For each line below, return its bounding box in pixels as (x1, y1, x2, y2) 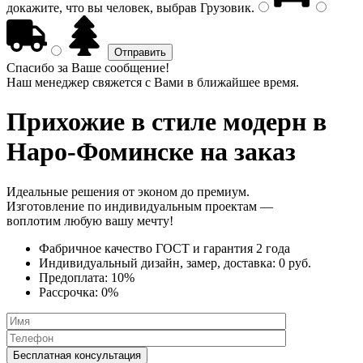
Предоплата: (39, 270, 111, 284)
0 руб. (279, 255, 311, 270)
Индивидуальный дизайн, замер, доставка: (39, 255, 279, 270)
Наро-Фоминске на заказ (6, 137, 296, 167)
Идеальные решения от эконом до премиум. (6, 184, 250, 199)
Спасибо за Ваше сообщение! (6, 61, 169, 75)
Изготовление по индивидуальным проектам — (6, 199, 273, 213)
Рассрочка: (39, 284, 101, 299)
